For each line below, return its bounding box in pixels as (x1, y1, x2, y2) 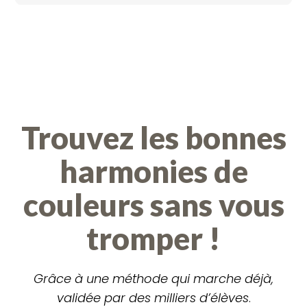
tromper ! (86, 219, 221, 257)
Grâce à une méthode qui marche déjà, (34, 269, 273, 287)
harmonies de (59, 152, 248, 190)
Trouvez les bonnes (21, 119, 286, 156)
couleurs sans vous (23, 186, 284, 223)
